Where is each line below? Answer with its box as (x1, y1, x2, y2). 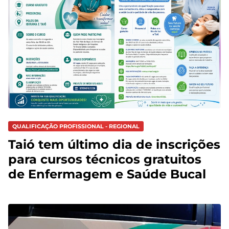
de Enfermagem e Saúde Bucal (8, 167, 206, 182)
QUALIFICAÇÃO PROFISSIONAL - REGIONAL (12, 122, 140, 130)
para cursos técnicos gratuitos (8, 152, 201, 167)
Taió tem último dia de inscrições (8, 137, 220, 152)
